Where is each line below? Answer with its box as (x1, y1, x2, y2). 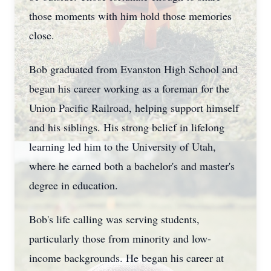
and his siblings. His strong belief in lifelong (29, 120, 224, 134)
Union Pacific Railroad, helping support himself (29, 100, 239, 115)
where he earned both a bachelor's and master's (29, 158, 235, 173)
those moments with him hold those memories (29, 8, 232, 23)
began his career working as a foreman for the (29, 81, 229, 96)
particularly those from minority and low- (29, 231, 211, 246)
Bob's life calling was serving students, (29, 212, 200, 226)
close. (29, 28, 54, 42)
